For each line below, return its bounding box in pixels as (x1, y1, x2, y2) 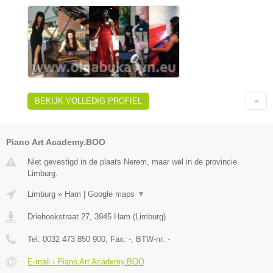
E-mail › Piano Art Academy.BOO (27, 257, 144, 267)
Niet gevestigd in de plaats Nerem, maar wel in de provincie (27, 157, 237, 167)
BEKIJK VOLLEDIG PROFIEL (35, 96, 142, 106)
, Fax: (105, 235, 129, 244)
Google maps (88, 190, 137, 199)
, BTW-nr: (131, 235, 168, 244)
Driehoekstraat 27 (27, 212, 90, 222)
